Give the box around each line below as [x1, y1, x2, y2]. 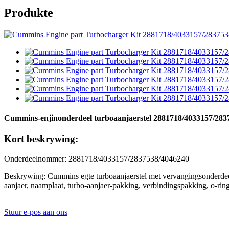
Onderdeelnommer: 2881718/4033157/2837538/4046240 [4, 154, 189, 164]
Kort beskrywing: [4, 133, 78, 145]
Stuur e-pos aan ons [4, 208, 67, 217]
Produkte [4, 6, 53, 19]
